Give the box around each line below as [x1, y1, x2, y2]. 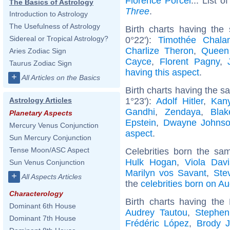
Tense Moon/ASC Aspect [9, 146, 89, 154]
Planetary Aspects [9, 109, 72, 117]
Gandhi [125, 106, 155, 117]
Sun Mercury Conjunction [9, 133, 91, 142]
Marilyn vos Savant [125, 167, 207, 178]
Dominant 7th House [9, 214, 76, 222]
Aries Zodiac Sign [9, 47, 66, 55]
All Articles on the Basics [22, 73, 100, 82]
